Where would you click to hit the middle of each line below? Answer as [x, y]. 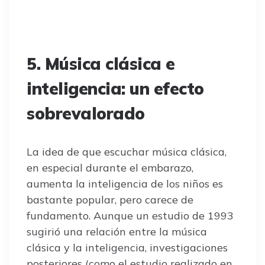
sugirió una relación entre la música [117, 231]
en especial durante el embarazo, [110, 167]
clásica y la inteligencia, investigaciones [127, 247]
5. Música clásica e [101, 63]
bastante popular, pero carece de [110, 199]
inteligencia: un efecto [115, 88]
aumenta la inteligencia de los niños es [125, 183]
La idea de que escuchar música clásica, [127, 151]
